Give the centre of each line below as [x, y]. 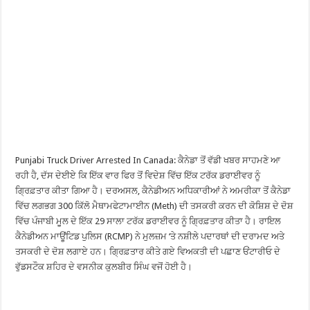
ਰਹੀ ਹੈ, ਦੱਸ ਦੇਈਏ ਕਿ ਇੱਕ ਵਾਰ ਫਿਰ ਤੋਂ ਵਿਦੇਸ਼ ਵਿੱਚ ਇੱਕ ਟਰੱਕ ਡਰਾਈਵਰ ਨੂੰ [138, 175]
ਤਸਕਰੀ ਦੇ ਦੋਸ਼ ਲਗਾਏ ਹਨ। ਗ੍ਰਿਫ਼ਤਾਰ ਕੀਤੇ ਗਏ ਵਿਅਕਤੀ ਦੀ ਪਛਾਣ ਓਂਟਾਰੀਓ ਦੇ [148, 252]
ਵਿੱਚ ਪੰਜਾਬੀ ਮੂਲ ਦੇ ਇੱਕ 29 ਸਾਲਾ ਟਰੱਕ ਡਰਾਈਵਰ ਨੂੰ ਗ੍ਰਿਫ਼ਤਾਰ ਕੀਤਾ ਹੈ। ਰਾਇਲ [148, 221]
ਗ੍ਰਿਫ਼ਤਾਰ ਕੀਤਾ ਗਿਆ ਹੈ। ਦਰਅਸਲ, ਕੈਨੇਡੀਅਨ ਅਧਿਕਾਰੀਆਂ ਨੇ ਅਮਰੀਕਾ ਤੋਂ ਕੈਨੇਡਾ [153, 191]
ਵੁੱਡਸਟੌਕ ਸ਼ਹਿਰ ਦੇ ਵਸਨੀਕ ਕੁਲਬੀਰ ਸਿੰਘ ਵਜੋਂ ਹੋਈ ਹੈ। [104, 267]
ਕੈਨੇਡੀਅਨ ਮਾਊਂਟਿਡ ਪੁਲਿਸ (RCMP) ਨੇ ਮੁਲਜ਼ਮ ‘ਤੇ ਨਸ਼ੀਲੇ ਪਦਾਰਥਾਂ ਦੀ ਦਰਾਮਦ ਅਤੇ [150, 236]
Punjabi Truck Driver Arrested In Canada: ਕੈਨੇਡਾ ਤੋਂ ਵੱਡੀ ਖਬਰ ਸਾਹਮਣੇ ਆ [148, 160]
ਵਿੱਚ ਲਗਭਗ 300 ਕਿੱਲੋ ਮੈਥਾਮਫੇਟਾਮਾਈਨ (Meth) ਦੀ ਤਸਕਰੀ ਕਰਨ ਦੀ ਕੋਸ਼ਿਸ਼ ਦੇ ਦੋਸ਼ [155, 206]
